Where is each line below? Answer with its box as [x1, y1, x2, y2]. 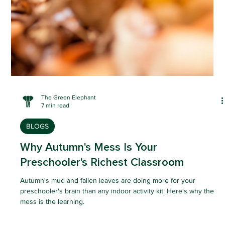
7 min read [41, 113, 70, 120]
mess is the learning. [20, 207, 85, 216]
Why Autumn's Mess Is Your [20, 152, 158, 164]
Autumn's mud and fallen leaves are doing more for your [20, 186, 196, 195]
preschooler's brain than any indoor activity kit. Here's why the [20, 197, 214, 205]
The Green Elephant [41, 104, 96, 111]
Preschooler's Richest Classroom [20, 167, 184, 179]
